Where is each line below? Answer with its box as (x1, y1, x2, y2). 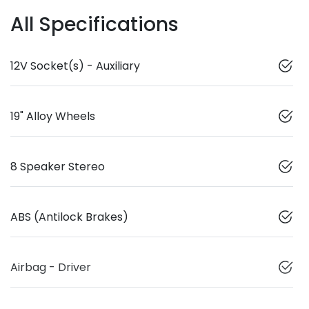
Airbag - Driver (10, 259, 91, 276)
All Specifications (10, 11, 179, 39)
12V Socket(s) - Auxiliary (10, 58, 140, 74)
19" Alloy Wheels (10, 108, 95, 125)
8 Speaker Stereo (10, 159, 105, 175)
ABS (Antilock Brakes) (10, 209, 128, 226)
